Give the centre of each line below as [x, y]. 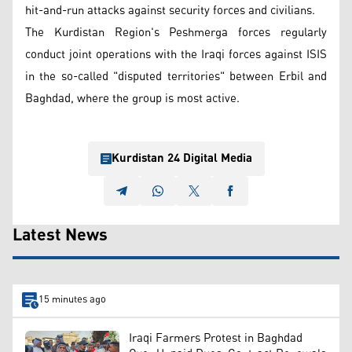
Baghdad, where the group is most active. [132, 98]
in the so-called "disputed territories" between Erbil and [176, 76]
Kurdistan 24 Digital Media [181, 158]
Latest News [60, 235]
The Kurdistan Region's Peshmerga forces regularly [176, 32]
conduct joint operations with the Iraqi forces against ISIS [176, 54]
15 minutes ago [72, 300]
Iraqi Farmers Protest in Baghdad [216, 338]
